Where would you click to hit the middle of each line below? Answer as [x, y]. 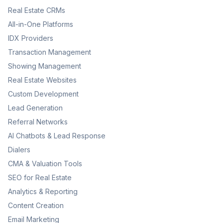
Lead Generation [35, 108]
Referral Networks [38, 122]
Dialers [19, 150]
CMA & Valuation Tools [45, 164]
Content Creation [36, 205]
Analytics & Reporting [43, 191]
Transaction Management [50, 52]
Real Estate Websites [42, 80]
